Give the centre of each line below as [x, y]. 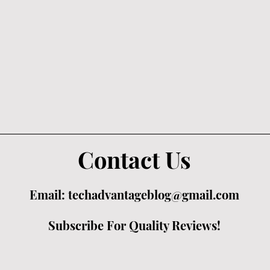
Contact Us [134, 159]
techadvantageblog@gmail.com [154, 194]
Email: [49, 194]
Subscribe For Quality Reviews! [134, 225]
